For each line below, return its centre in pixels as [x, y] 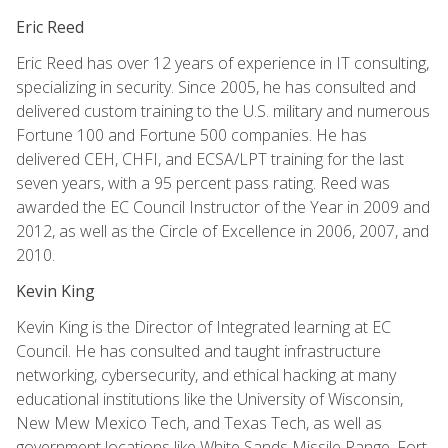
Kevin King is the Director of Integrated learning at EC [203, 326]
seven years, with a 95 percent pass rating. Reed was [203, 182]
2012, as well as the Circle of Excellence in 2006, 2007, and [222, 230]
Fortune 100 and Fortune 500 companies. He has [191, 134]
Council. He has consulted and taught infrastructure [198, 350]
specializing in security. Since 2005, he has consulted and [216, 86]
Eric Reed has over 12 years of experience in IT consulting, [222, 62]
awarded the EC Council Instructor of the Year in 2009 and [223, 206]
